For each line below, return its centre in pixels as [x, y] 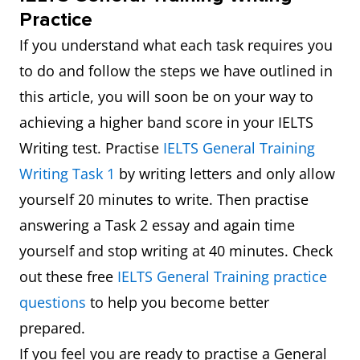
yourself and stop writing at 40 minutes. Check [176, 251]
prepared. [54, 328]
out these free [68, 276]
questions [53, 302]
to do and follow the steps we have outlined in [176, 71]
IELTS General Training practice [222, 276]
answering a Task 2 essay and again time [157, 225]
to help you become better [178, 302]
